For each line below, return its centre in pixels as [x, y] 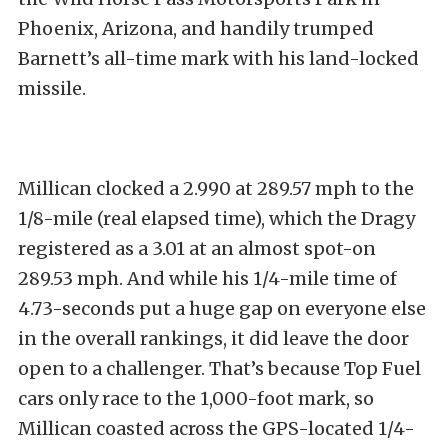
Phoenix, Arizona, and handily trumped [196, 28]
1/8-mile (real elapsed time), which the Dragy [216, 218]
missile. [52, 88]
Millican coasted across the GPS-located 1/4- [216, 428]
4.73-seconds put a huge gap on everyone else [222, 308]
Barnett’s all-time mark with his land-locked [218, 58]
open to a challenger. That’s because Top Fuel [219, 368]
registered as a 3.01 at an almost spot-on [197, 248]
